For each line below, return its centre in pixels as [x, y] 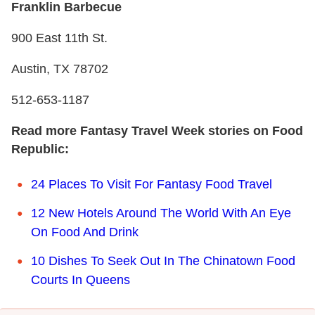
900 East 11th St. [59, 38]
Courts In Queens [81, 279]
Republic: [40, 149]
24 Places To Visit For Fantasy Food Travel [152, 184]
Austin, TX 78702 [60, 69]
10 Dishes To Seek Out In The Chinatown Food [163, 261]
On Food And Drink [85, 232]
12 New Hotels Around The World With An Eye [161, 213]
